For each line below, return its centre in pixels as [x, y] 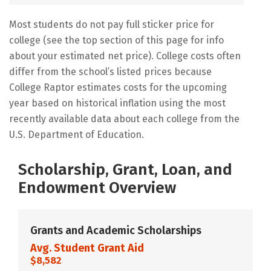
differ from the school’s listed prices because [110, 71]
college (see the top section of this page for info [116, 40]
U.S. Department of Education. [77, 134]
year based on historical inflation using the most [117, 103]
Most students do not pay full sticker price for [112, 24]
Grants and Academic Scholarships [116, 230]
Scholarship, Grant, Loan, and [125, 169]
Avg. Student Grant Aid [87, 248]
